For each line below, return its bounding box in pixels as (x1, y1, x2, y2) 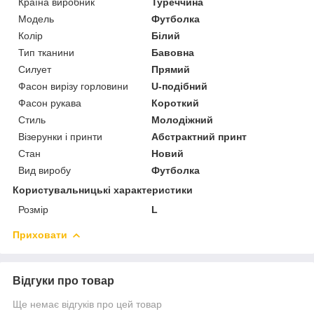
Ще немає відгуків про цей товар (13, 298, 162, 310)
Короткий (151, 97, 200, 109)
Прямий (151, 63, 191, 75)
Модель (18, 13, 54, 25)
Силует (18, 63, 51, 75)
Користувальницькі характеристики (13, 184, 193, 196)
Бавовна (151, 46, 195, 58)
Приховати (13, 228, 67, 240)
